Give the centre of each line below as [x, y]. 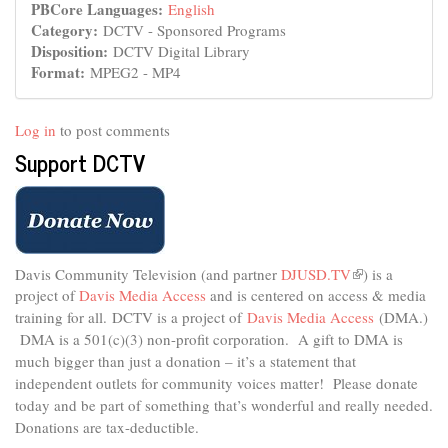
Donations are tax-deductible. [107, 427]
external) [378, 316]
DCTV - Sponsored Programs [194, 29]
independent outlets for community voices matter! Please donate [216, 383]
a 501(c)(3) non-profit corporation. [185, 339]
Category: [67, 29]
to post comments [113, 129]
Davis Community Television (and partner [148, 274]
